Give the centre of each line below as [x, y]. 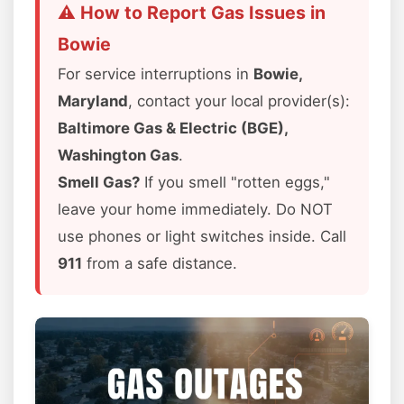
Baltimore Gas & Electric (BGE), [173, 128]
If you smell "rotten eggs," [235, 182]
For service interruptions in [156, 74]
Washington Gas [118, 155]
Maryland [93, 101]
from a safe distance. [160, 263]
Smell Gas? [99, 182]
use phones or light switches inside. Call [202, 236]
